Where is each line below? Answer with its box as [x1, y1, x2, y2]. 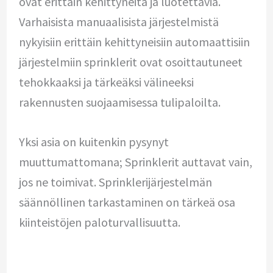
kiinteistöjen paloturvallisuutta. [18, 214, 180, 230]
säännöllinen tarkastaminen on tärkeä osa [18, 194, 235, 210]
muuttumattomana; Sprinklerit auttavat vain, [18, 154, 252, 169]
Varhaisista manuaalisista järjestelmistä [18, 13, 219, 29]
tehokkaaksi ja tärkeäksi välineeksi [18, 74, 194, 90]
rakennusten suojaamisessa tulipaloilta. [18, 94, 221, 110]
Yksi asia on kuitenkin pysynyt [18, 133, 169, 149]
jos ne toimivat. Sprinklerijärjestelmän [18, 174, 212, 190]
